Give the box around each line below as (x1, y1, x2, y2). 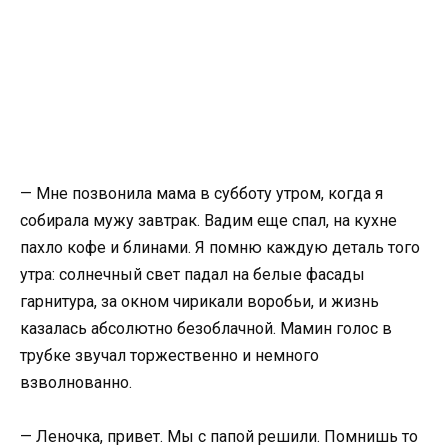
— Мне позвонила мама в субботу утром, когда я (20, 184, 383, 203)
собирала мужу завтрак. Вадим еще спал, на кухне (20, 211, 397, 230)
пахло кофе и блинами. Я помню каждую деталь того (20, 238, 420, 257)
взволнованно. (20, 373, 132, 392)
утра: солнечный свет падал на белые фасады (20, 265, 365, 284)
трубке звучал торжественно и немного (20, 346, 319, 365)
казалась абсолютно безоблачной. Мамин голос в (20, 319, 392, 338)
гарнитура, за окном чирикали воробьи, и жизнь (20, 292, 379, 311)
